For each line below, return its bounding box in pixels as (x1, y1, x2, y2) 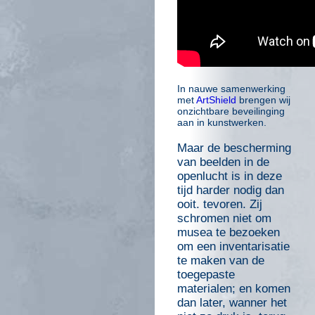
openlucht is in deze (177, 169, 282, 184)
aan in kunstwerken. (177, 117, 266, 129)
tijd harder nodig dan (177, 184, 284, 198)
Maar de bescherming (177, 141, 291, 155)
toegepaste (177, 268, 235, 282)
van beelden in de (177, 155, 269, 169)
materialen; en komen (177, 282, 290, 296)
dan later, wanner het (177, 296, 287, 310)
